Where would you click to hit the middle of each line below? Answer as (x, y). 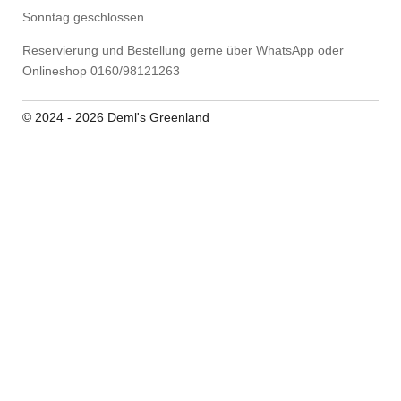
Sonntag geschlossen (85, 17)
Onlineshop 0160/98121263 (101, 71)
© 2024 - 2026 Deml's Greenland (116, 118)
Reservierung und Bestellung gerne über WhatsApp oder (183, 51)
